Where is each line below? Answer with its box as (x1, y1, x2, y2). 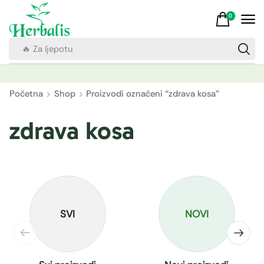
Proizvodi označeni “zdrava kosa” (86, 88, 219, 100)
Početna (9, 88, 43, 100)
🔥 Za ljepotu (21, 43, 72, 55)
